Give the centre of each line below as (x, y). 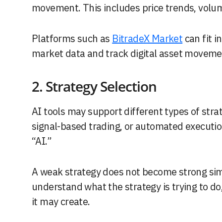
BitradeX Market (147, 39)
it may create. (61, 202)
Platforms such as (72, 39)
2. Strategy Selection (94, 86)
